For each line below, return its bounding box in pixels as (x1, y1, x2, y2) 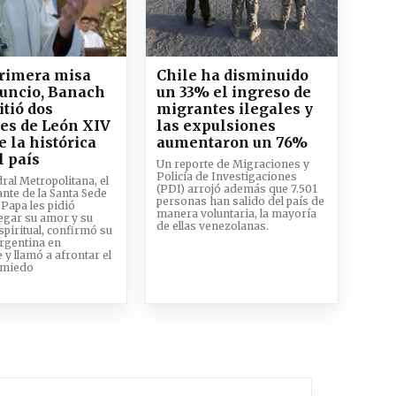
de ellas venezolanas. (156, 219, 269, 232)
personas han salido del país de (156, 194, 324, 208)
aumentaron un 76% (156, 133, 308, 151)
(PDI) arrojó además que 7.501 (156, 182, 317, 195)
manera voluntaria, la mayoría (156, 207, 316, 220)
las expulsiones (156, 117, 276, 134)
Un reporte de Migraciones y (156, 157, 309, 171)
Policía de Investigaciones (156, 170, 297, 183)
